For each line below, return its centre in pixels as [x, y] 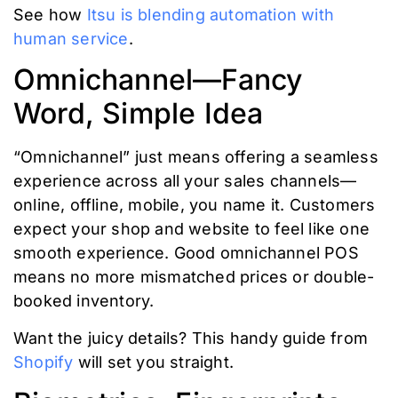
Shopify [44, 362]
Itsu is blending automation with [211, 15]
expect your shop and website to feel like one [192, 229]
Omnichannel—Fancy [158, 80]
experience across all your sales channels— [185, 181]
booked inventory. [84, 301]
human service [71, 39]
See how [50, 15]
